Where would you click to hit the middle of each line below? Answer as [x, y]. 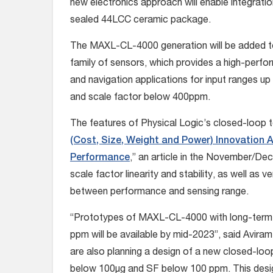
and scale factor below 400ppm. [140, 98]
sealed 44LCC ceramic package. [140, 21]
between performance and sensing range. [159, 193]
